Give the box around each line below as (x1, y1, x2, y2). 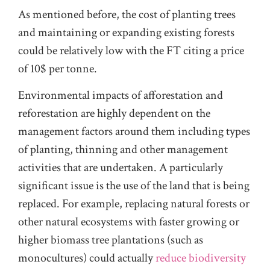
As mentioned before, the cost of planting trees (18, 6, 236, 22)
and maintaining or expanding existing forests (18, 24, 234, 40)
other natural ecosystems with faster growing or (18, 214, 239, 230)
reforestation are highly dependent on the (18, 105, 210, 122)
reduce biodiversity (155, 250, 246, 266)
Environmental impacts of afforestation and (18, 87, 223, 104)
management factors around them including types (18, 124, 250, 140)
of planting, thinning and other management (18, 142, 228, 158)
